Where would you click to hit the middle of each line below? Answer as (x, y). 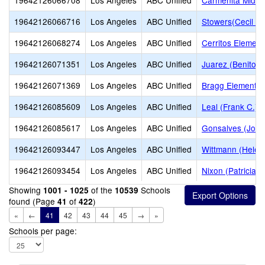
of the (102, 190)
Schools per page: (43, 231)
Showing (26, 190)
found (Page (33, 201)
